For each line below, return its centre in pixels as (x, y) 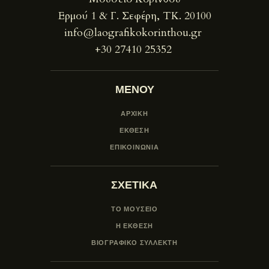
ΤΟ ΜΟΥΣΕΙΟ (134, 209)
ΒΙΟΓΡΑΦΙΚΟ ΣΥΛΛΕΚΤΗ (134, 243)
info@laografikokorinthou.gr (133, 32)
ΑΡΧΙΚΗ (134, 113)
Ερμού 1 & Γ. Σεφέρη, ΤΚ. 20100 (134, 16)
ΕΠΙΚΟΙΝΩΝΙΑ (134, 147)
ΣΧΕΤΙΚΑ (134, 184)
